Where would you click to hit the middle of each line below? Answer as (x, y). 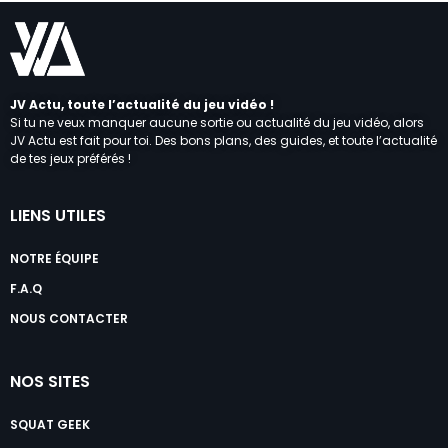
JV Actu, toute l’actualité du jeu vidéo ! (142, 104)
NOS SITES (50, 381)
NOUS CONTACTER (69, 318)
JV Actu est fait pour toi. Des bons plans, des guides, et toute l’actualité (223, 140)
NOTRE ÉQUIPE (54, 258)
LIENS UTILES (58, 215)
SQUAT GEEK (50, 424)
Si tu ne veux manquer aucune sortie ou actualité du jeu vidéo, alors (217, 122)
